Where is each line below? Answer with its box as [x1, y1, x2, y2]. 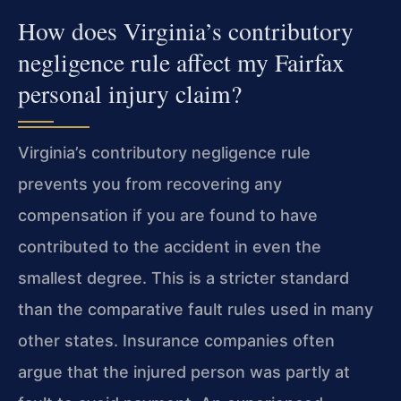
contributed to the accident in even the [18, 236, 321, 256]
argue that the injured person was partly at [18, 362, 350, 381]
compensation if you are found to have [18, 205, 318, 225]
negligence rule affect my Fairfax [18, 45, 345, 79]
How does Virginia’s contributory [18, 13, 354, 47]
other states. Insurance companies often [18, 330, 335, 350]
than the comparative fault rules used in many [18, 299, 373, 319]
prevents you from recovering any [18, 174, 282, 193]
